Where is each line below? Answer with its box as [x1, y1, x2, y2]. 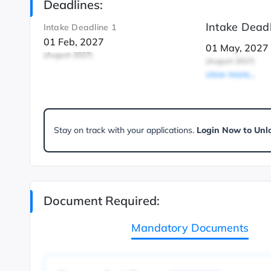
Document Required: [43, 193, 160, 209]
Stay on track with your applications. [53, 125, 197, 136]
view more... [205, 68, 255, 80]
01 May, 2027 [205, 42, 269, 54]
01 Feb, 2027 [43, 35, 104, 48]
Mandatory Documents [131, 221, 249, 235]
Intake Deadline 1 [43, 22, 116, 33]
